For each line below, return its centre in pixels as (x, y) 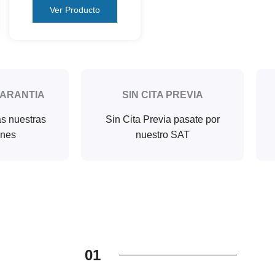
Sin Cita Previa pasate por (162, 119)
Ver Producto (75, 10)
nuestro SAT (162, 134)
